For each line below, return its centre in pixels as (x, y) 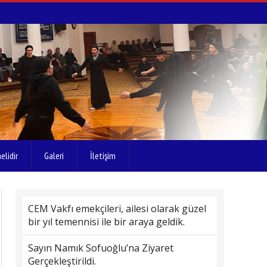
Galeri (54, 156)
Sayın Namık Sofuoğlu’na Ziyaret (101, 248)
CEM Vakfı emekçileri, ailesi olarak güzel (117, 209)
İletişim (103, 156)
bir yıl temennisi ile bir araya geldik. (106, 222)
